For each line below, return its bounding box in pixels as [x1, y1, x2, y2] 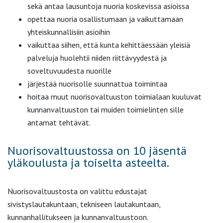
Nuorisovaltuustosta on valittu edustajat [7, 186, 147, 197]
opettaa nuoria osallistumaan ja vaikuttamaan [27, 14, 183, 24]
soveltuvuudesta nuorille [27, 66, 111, 76]
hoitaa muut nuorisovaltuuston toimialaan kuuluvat [27, 92, 202, 102]
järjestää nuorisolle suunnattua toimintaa [27, 79, 167, 89]
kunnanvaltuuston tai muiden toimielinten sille [27, 105, 184, 115]
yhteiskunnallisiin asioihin [27, 27, 110, 37]
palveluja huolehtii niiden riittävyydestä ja [27, 53, 167, 63]
